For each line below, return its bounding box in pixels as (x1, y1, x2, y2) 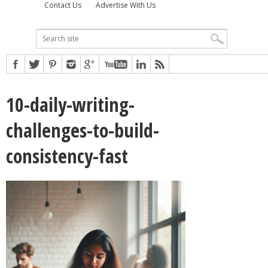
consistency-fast (6, 142, 128, 169)
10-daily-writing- (6, 91, 135, 117)
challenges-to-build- (6, 117, 159, 143)
